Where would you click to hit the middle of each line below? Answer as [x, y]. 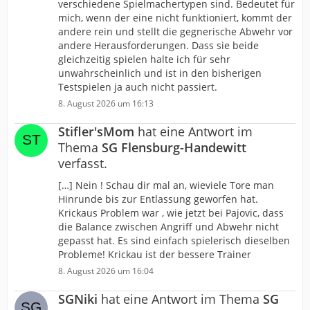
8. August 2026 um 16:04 [106, 271]
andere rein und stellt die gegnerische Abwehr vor [175, 31]
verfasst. [83, 163]
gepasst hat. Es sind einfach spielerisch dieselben [174, 240]
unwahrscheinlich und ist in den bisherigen [160, 73]
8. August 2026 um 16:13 [106, 103]
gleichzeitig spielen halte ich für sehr [144, 59]
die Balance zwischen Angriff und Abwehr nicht [168, 227]
